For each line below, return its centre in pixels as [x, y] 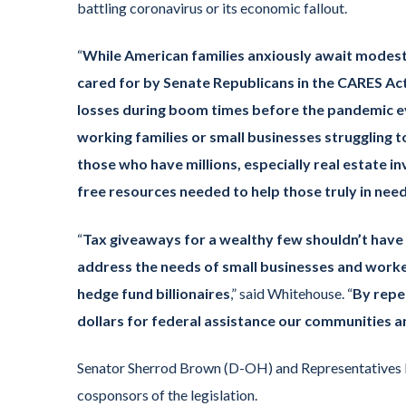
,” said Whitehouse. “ [291, 293]
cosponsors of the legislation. [167, 395]
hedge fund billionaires [154, 293]
